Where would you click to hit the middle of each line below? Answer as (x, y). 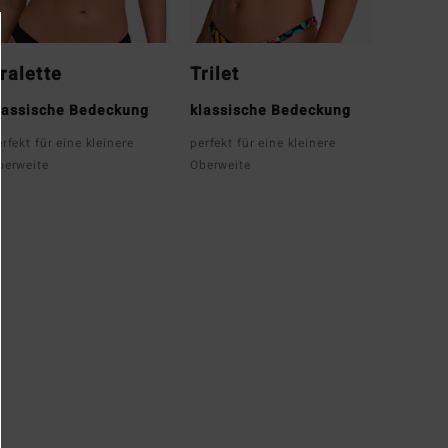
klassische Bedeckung (270, 110)
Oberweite (220, 164)
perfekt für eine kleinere (263, 142)
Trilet (215, 74)
